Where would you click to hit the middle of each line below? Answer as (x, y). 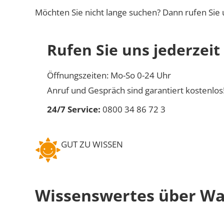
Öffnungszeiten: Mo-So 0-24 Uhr (109, 75)
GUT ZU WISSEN (92, 144)
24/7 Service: (74, 109)
